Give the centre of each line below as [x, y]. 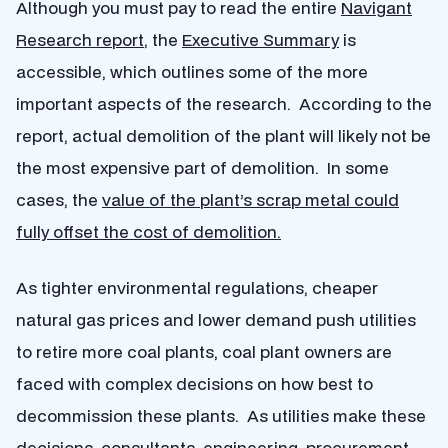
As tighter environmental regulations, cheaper [197, 287]
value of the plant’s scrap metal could [250, 199]
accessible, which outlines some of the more [192, 71]
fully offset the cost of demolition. [148, 231]
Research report [80, 39]
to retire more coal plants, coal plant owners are [204, 351]
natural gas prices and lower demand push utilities [216, 319]
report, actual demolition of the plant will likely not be [223, 135]
